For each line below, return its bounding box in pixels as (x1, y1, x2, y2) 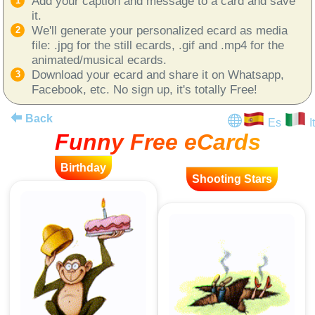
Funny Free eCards (54, 129, 261, 155)
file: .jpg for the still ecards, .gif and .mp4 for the (32, 37, 284, 52)
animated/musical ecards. (32, 52, 167, 67)
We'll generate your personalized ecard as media (32, 22, 288, 37)
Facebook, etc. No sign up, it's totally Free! (32, 82, 257, 96)
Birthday (60, 161, 106, 174)
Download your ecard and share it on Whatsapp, (32, 67, 284, 82)
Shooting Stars (191, 172, 272, 185)
